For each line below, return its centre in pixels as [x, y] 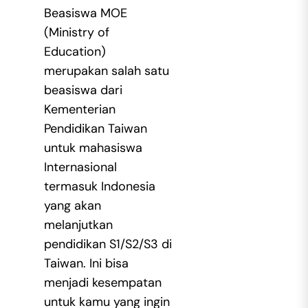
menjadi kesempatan [102, 283]
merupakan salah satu [106, 71]
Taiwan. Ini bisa [86, 264]
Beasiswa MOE [85, 13]
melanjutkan [78, 225]
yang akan [72, 206]
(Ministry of [76, 33]
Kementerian [79, 110]
